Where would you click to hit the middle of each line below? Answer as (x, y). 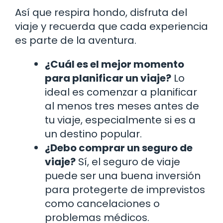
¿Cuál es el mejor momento (114, 64)
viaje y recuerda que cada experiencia (111, 26)
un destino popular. (93, 134)
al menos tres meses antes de (122, 106)
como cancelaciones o (102, 203)
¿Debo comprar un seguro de (119, 148)
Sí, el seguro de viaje (128, 162)
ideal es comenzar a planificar (121, 92)
